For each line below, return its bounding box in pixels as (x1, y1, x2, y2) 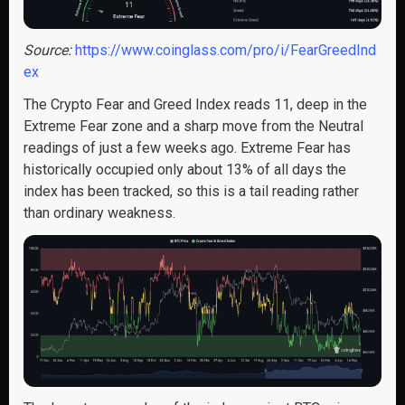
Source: (24, 41, 75, 59)
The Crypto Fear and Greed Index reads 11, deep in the (24, 95, 367, 113)
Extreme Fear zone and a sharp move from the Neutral (24, 117, 363, 135)
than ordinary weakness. (24, 203, 175, 221)
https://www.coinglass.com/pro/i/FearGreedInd (75, 41, 376, 59)
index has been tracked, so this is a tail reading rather (24, 182, 359, 200)
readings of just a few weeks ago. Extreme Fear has (24, 138, 351, 156)
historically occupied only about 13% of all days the (24, 160, 346, 178)
